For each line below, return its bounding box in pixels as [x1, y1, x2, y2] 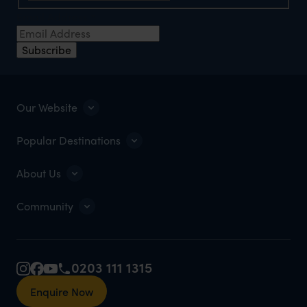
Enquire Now [30, 283, 93, 299]
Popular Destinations [16, 132, 121, 148]
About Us [16, 164, 61, 181]
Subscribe [22, 41, 71, 58]
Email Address [16, 8, 90, 25]
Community [16, 197, 73, 214]
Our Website [16, 99, 77, 115]
